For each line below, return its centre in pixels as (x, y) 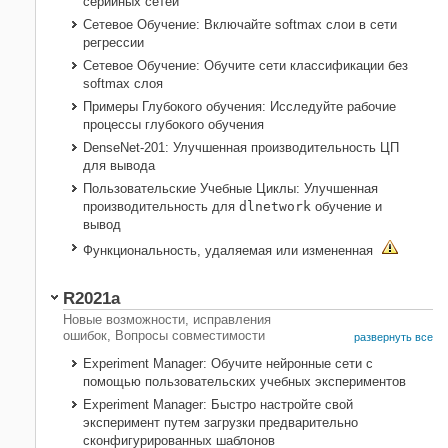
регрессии (113, 43)
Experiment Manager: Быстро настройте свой (218, 405)
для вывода (119, 166)
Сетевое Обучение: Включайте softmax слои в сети (240, 25)
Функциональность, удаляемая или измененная (230, 251)
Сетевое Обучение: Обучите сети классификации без (245, 66)
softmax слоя (123, 84)
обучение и (346, 207)
